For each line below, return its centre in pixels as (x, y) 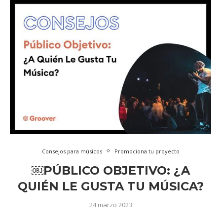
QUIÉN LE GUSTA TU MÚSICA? (110, 186)
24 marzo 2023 (110, 204)
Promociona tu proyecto (147, 151)
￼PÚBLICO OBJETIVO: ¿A (110, 170)
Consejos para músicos (72, 151)
